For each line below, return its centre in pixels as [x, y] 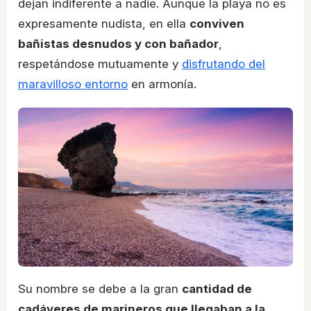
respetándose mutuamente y [100, 64]
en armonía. [162, 84]
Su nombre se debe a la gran [100, 288]
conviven [217, 23]
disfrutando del [224, 64]
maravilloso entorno [73, 84]
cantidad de [217, 288]
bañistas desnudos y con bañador [118, 43]
